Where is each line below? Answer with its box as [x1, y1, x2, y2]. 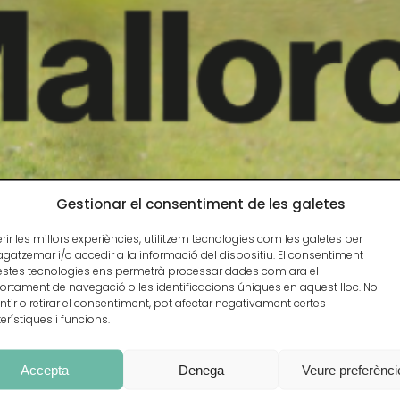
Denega [178, 362, 224, 377]
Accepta [21, 362, 70, 377]
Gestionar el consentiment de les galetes [56, 194, 346, 213]
